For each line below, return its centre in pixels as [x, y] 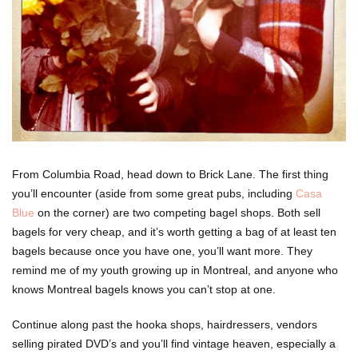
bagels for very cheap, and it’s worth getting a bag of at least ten [174, 231]
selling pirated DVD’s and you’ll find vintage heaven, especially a [174, 343]
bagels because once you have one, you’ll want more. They [162, 251]
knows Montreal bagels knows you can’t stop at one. [144, 289]
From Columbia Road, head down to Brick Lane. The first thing [170, 174]
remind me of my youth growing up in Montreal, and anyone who [175, 270]
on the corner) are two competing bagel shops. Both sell [177, 212]
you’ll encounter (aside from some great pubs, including [154, 193]
